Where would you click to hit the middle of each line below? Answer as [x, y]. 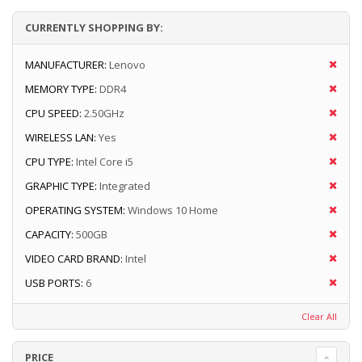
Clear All [319, 317]
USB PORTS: [54, 283]
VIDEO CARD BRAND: [74, 259]
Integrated [125, 186]
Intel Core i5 [105, 162]
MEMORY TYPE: [61, 89]
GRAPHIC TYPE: [61, 186]
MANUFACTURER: [66, 65]
